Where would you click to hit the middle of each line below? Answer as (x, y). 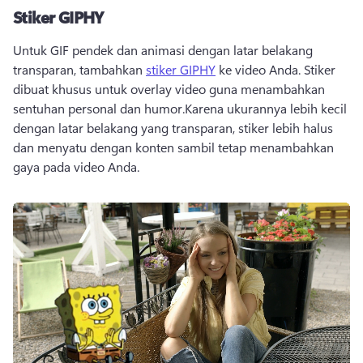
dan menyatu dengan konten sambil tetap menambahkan (173, 147)
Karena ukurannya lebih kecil (266, 108)
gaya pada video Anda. (76, 166)
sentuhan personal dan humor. (99, 108)
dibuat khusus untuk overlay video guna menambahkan (169, 88)
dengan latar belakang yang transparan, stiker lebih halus (173, 127)
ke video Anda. (260, 69)
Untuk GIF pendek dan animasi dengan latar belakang (163, 49)
